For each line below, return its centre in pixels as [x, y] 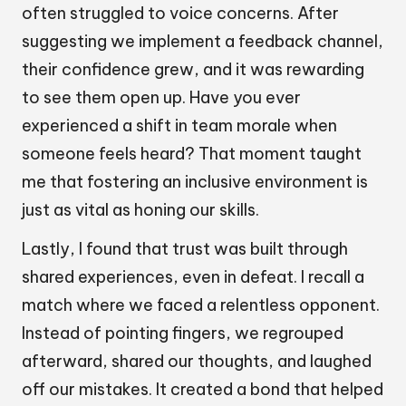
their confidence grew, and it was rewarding [193, 70]
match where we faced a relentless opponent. [201, 305]
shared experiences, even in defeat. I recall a [193, 277]
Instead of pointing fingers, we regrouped [183, 333]
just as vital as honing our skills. [140, 210]
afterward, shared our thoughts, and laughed [197, 362]
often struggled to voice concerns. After [180, 14]
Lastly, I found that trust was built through [185, 249]
